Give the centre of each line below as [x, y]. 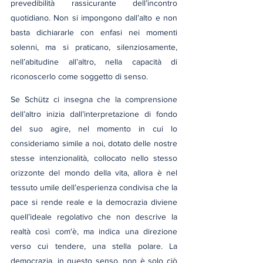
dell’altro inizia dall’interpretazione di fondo [94, 114]
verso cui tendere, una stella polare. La [94, 246]
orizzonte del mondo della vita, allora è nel [94, 172]
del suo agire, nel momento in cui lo [94, 128]
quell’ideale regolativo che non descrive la [94, 216]
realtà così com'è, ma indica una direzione [94, 231]
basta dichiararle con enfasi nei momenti [94, 32]
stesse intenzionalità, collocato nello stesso [94, 158]
